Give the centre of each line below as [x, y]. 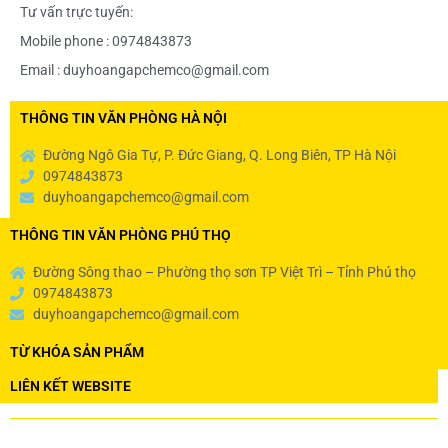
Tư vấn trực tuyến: [76, 12]
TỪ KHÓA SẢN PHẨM [77, 352]
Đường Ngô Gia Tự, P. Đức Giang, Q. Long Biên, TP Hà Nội [219, 155]
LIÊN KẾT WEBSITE [70, 386]
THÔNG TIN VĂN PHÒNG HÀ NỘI [123, 118]
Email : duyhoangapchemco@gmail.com [144, 70]
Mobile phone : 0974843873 [106, 41]
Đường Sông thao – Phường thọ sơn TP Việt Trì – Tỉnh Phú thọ [224, 272]
